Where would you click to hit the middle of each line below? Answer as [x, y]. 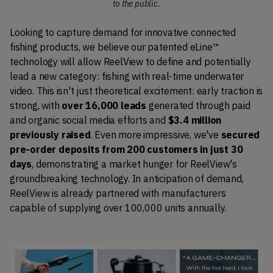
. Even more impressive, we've [156, 135]
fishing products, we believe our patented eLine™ [115, 47]
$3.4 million [195, 120]
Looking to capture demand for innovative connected [123, 33]
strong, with [36, 106]
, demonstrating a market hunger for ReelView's [135, 164]
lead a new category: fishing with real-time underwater [127, 76]
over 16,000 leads [104, 106]
